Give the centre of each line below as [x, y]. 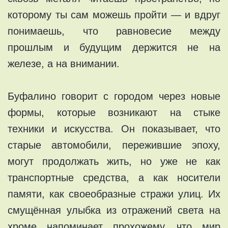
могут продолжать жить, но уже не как [114, 161]
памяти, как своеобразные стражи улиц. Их [114, 194]
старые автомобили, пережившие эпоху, [114, 145]
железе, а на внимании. [64, 63]
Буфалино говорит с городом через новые [114, 96]
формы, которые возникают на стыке [114, 112]
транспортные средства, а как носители [114, 177]
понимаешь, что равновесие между [114, 31]
